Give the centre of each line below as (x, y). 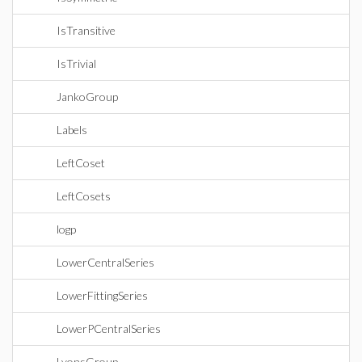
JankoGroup (87, 97)
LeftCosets (84, 196)
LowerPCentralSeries (109, 328)
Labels (72, 130)
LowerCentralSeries (105, 262)
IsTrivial (76, 63)
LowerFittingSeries (102, 295)
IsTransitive (86, 30)
